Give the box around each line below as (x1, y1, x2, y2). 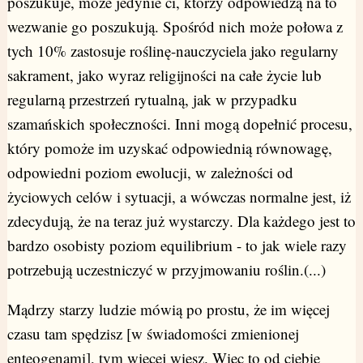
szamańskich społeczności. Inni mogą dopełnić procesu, (6, 113, 352, 135)
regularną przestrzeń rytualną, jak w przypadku (6, 89, 297, 110)
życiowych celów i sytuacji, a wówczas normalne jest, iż (6, 186, 351, 207)
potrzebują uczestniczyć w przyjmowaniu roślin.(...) (6, 259, 326, 280)
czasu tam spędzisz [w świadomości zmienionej (6, 323, 299, 344)
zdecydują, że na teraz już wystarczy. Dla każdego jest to (6, 211, 356, 232)
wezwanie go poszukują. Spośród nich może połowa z (6, 16, 343, 37)
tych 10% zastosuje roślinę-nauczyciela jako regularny (6, 41, 339, 62)
